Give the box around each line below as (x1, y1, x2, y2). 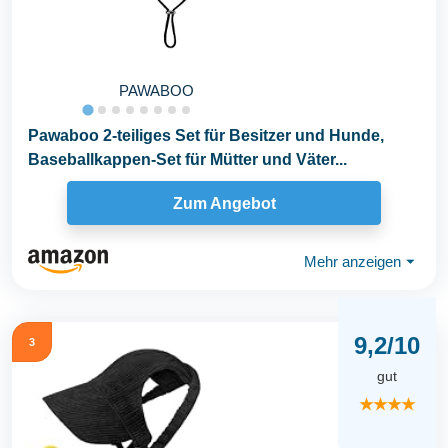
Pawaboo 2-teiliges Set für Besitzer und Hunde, (28, 127, 384, 144)
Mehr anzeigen (304, 252, 401, 270)
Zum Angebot (172, 194, 276, 212)
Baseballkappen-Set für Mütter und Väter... (28, 151, 347, 168)
